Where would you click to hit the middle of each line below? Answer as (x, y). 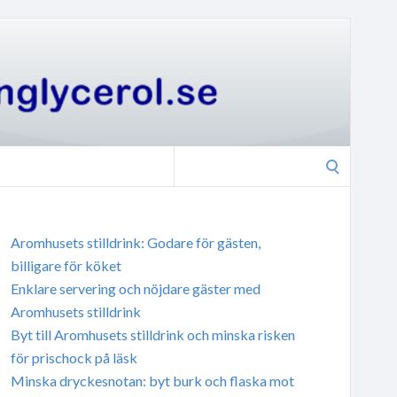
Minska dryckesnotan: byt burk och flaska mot (152, 380)
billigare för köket (66, 265)
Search (193, 156)
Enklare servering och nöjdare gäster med (135, 288)
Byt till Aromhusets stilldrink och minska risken (152, 334)
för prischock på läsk (74, 357)
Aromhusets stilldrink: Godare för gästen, (135, 242)
